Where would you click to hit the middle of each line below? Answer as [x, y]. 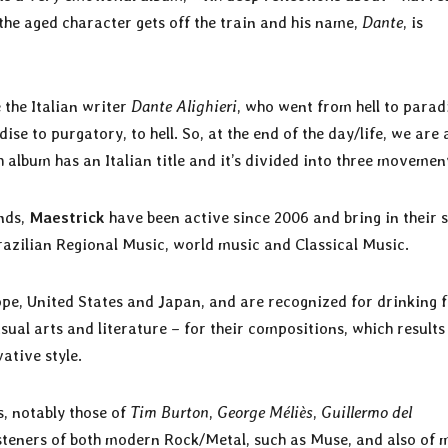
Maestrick [69, 217]
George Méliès [265, 412]
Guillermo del [366, 412]
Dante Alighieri [184, 106]
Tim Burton [169, 412]
